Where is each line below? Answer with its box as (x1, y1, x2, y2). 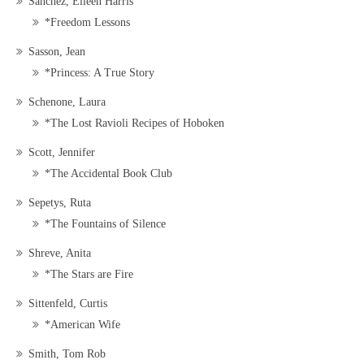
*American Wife (45, 318, 120, 331)
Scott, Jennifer (28, 146, 95, 159)
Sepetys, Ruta (28, 197, 91, 210)
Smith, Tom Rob (28, 348, 106, 361)
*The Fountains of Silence (45, 218, 166, 231)
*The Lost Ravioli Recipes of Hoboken (45, 117, 224, 130)
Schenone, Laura (28, 96, 106, 109)
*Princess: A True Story (45, 67, 154, 80)
